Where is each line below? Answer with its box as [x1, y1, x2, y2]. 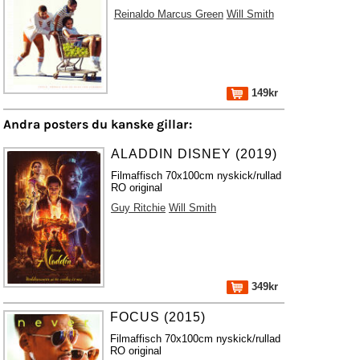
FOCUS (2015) [110, 310, 207, 324]
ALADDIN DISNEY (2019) [110, 147, 277, 161]
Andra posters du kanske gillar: [3, 117, 192, 132]
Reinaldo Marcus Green [113, 8, 223, 20]
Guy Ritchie [110, 202, 166, 214]
